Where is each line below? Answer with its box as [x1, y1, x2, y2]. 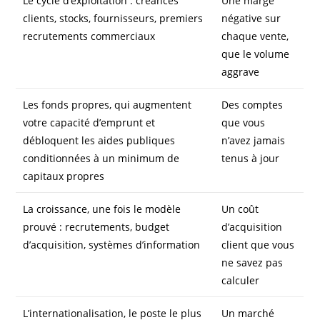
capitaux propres [23, 169, 105, 184]
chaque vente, [221, 29, 289, 44]
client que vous [221, 238, 295, 252]
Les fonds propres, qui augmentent [23, 98, 192, 112]
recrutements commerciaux [23, 29, 156, 44]
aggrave [221, 65, 260, 79]
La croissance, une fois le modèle [23, 202, 181, 216]
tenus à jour [221, 151, 280, 166]
